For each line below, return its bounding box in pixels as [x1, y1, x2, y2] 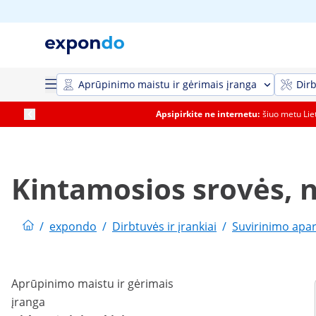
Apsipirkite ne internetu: [155, 108, 260, 120]
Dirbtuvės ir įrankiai [112, 219, 217, 234]
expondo [49, 219, 97, 234]
